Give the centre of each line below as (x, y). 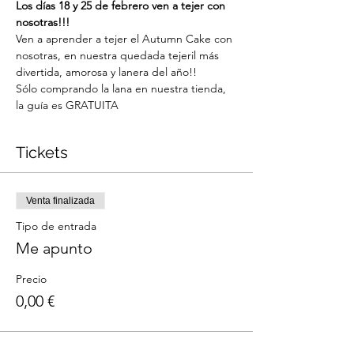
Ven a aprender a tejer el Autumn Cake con (126, 39)
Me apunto (54, 248)
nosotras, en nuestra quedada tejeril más (119, 55)
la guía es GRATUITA (67, 105)
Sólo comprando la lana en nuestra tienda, (122, 88)
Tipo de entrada (56, 226)
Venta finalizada (60, 201)
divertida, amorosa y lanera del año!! (106, 72)
